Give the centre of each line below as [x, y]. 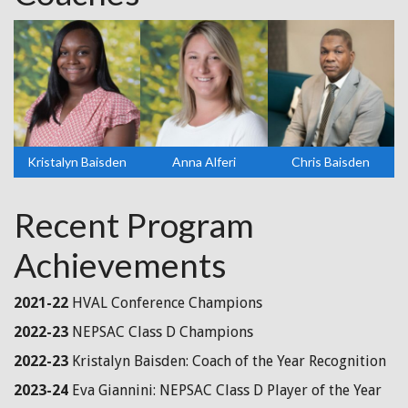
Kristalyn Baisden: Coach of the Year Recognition [227, 361]
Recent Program [134, 224]
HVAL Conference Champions [165, 302]
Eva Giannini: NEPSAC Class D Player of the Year [225, 390]
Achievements [120, 264]
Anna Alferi [204, 162]
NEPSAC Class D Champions [161, 331]
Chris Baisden [331, 162]
